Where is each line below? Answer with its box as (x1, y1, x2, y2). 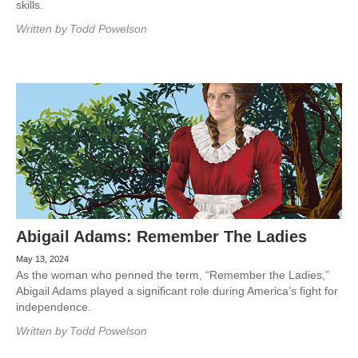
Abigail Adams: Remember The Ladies (16, 228, 307, 245)
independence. (16, 300, 91, 313)
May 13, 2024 (16, 254, 69, 264)
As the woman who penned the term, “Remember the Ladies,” (16, 268, 329, 281)
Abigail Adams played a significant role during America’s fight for (16, 284, 338, 297)
